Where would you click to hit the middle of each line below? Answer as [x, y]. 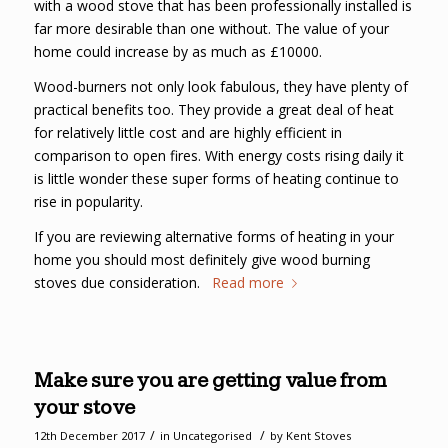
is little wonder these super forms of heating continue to [216, 178]
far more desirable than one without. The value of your [211, 28]
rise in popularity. [88, 201]
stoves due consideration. [122, 282]
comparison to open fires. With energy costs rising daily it [218, 155]
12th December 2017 [89, 436]
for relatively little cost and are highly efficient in [187, 132]
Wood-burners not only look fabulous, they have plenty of [220, 86]
